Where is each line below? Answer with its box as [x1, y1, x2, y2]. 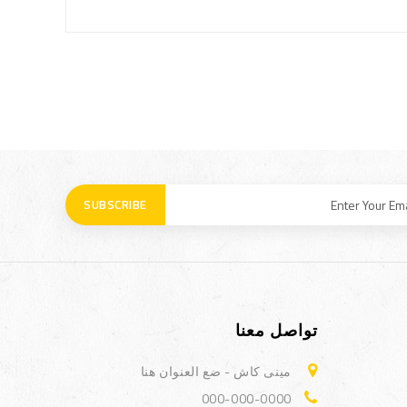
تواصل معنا [234, 317, 318, 342]
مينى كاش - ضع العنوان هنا [140, 361, 292, 381]
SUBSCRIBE [84, 195, 147, 214]
